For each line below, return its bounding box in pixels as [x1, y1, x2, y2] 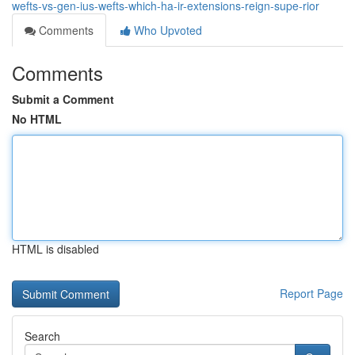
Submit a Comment [12, 91, 114, 107]
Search [25, 328, 60, 344]
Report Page [280, 285, 343, 301]
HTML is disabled [12, 241, 99, 257]
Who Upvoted [131, 22, 202, 38]
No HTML [12, 111, 62, 127]
